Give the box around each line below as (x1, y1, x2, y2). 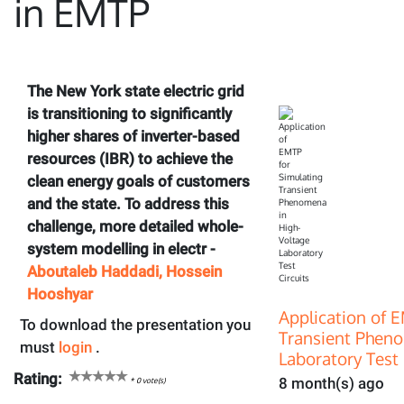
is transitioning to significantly (27, 104, 232, 123)
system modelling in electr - (27, 239, 216, 258)
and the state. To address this (27, 194, 229, 213)
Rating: (14, 369, 62, 388)
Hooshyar (27, 284, 93, 303)
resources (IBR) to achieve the (27, 149, 233, 168)
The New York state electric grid (27, 81, 244, 100)
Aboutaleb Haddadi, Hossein (27, 262, 222, 280)
